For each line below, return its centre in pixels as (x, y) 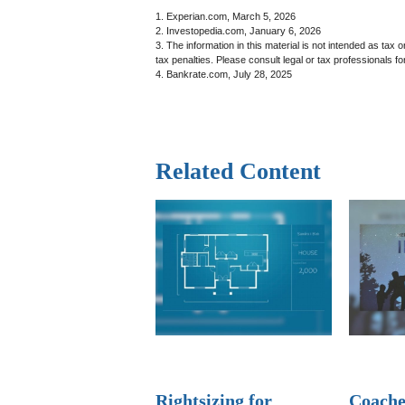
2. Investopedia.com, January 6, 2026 (238, 31)
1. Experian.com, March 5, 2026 (226, 16)
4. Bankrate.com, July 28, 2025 (224, 74)
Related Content (238, 171)
